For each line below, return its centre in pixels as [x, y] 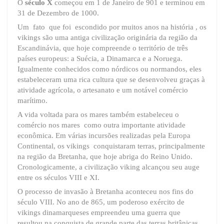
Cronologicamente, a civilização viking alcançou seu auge [108, 167]
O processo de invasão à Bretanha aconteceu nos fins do [105, 191]
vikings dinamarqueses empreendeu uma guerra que [99, 212]
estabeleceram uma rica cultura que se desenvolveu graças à [111, 79]
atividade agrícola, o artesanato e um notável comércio [103, 90]
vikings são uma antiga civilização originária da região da [107, 37]
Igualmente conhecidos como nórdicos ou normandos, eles [109, 69]
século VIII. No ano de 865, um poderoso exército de [101, 202]
